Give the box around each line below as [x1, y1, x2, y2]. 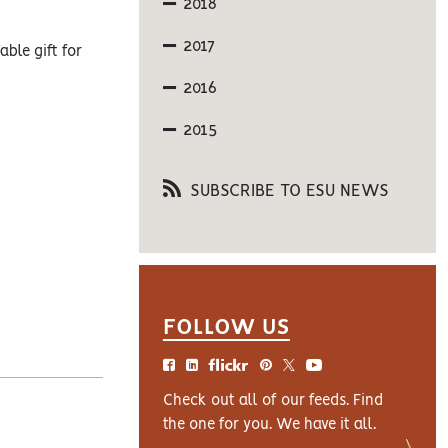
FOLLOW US [162, 317, 290, 338]
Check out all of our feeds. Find [162, 394, 383, 408]
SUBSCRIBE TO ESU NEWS [184, 183, 389, 199]
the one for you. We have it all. [162, 418, 376, 432]
